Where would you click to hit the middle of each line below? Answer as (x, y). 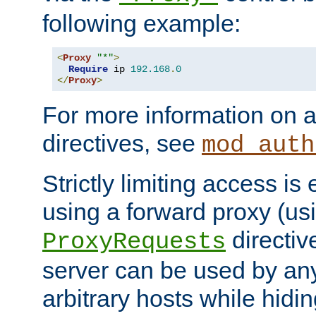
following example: (141, 24)
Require (88, 69)
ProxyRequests (134, 242)
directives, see (122, 144)
